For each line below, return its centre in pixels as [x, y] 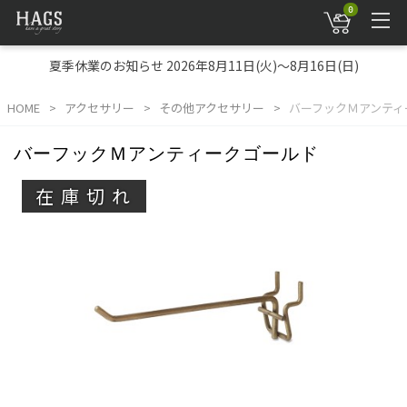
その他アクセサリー [212, 108]
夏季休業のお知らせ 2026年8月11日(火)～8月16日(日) [203, 65]
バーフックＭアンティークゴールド [166, 154]
